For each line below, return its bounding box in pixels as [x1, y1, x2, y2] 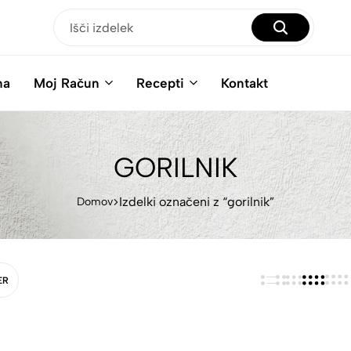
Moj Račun [34, 74, 100, 91]
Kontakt [221, 74, 268, 91]
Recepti [136, 74, 184, 91]
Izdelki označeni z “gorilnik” [119, 194, 274, 209]
